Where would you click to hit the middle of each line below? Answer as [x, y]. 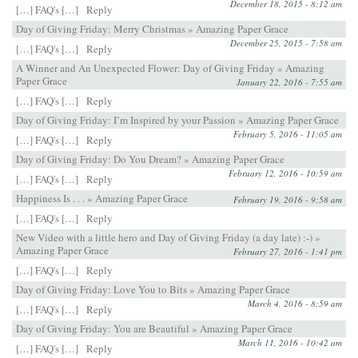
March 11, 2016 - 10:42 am [290, 342]
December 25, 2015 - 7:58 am [286, 42]
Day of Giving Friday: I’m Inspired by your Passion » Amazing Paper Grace [177, 119]
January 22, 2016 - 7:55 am [289, 82]
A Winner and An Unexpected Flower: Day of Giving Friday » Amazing [170, 68]
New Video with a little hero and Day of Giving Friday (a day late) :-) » [168, 237]
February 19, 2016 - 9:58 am [288, 199]
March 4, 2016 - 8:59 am [295, 303]
